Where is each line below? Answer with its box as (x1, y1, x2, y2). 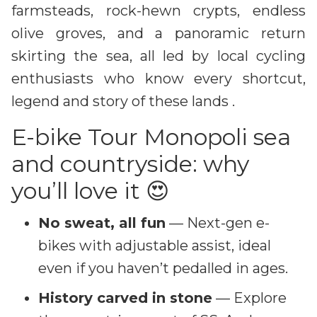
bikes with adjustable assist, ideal (38, 236, 271, 254)
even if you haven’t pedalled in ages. (38, 259, 288, 277)
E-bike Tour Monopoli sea (11, 122, 291, 151)
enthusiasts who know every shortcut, (11, 69, 306, 87)
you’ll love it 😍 (11, 176, 169, 204)
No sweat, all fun (38, 214, 166, 231)
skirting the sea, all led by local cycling (11, 47, 306, 64)
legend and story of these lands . (11, 92, 235, 110)
